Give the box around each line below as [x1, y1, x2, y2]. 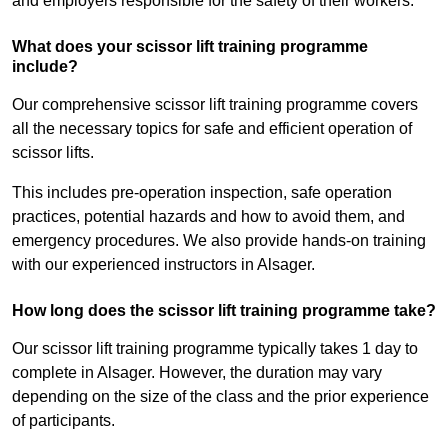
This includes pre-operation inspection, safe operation [12, 184, 392, 202]
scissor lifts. [12, 144, 94, 162]
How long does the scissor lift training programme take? [12, 302, 436, 320]
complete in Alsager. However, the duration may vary [12, 364, 382, 382]
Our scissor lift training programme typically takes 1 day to [12, 340, 418, 358]
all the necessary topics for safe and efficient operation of [12, 120, 412, 138]
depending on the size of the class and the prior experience [12, 388, 429, 406]
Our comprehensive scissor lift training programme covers [12, 96, 418, 114]
